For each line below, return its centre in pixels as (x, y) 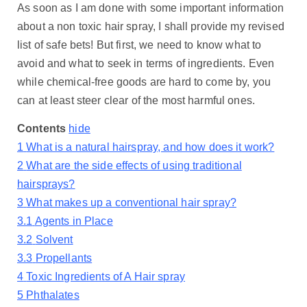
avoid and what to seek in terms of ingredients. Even (146, 64)
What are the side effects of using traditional (134, 166)
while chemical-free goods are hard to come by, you (144, 82)
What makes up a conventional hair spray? (131, 203)
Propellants (64, 258)
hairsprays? (46, 184)
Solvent (54, 240)
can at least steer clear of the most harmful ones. (136, 101)
